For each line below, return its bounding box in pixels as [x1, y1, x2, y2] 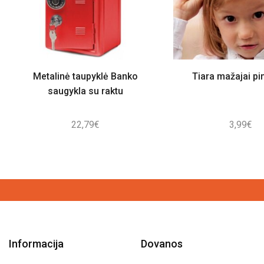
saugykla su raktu [47, 85, 123, 97]
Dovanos [141, 237, 183, 250]
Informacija [9, 237, 64, 250]
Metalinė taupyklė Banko [33, 71, 138, 82]
